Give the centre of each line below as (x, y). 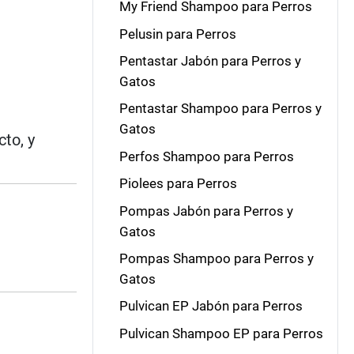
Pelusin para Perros (177, 34)
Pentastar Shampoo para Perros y (220, 109)
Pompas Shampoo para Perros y (216, 258)
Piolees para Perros (178, 184)
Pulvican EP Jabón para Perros (211, 306)
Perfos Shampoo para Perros (206, 156)
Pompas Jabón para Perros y (206, 211)
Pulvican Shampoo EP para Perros (221, 333)
